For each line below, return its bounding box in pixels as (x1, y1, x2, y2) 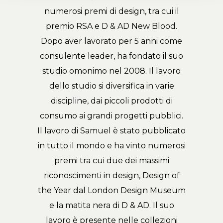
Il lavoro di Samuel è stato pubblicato (37, 125, 186, 135)
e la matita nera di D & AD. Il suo (49, 200, 174, 210)
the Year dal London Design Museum (37, 185, 186, 195)
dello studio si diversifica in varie (49, 81, 174, 91)
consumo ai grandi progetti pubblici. (40, 111, 183, 120)
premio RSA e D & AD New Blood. (46, 21, 177, 31)
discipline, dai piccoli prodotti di (50, 96, 173, 106)
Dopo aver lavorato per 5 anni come (41, 36, 182, 46)
